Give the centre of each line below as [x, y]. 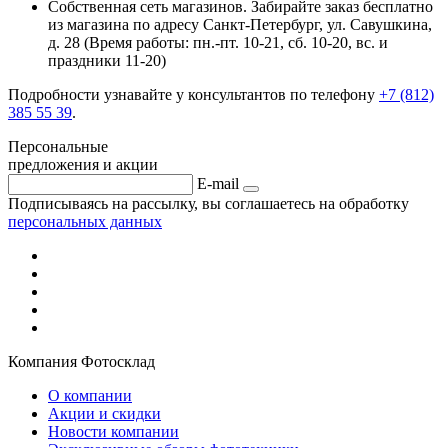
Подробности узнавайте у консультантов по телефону [193, 94]
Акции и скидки [104, 413]
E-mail [218, 183]
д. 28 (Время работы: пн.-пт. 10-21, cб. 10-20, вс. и [218, 42]
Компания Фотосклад [81, 361]
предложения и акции [83, 164]
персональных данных [85, 221]
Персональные [58, 146]
